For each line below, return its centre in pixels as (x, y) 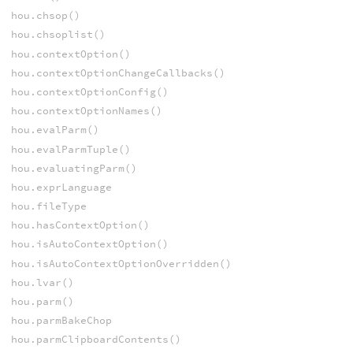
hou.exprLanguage (61, 187)
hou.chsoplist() (58, 35)
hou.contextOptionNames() (86, 111)
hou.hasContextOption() (80, 225)
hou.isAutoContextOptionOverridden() (121, 263)
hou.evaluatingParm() (74, 168)
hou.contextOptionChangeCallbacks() (118, 72)
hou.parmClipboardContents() (96, 340)
